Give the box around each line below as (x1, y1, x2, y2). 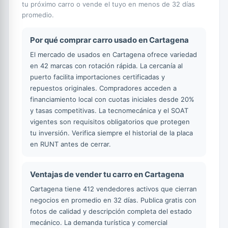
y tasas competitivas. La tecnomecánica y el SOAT (30, 106, 188, 115)
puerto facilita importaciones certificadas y (30, 72, 165, 81)
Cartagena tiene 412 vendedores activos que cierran (30, 184, 197, 193)
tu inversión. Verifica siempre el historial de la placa (30, 128, 193, 137)
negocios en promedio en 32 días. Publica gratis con (30, 195, 196, 204)
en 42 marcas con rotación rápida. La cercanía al (30, 61, 183, 70)
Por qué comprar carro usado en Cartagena (30, 35, 189, 45)
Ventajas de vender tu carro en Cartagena (30, 169, 184, 179)
